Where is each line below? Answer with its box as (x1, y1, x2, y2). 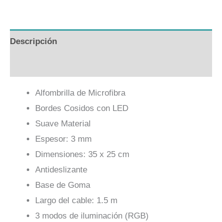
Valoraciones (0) (10, 60, 73, 70)
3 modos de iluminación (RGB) (35, 211, 149, 221)
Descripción (10, 36, 57, 46)
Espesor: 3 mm (35, 134, 92, 144)
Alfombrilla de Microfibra (35, 88, 125, 98)
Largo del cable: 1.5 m (35, 196, 117, 206)
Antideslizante (35, 165, 87, 175)
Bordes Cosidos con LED (35, 104, 128, 113)
